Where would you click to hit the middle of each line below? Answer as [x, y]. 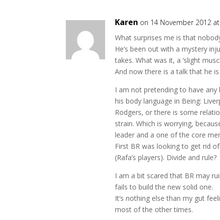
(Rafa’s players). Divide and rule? [166, 157]
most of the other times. [154, 209]
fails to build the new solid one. [164, 187]
